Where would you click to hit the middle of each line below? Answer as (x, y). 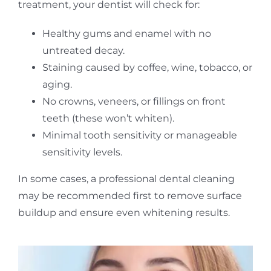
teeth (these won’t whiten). (108, 118)
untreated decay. (83, 50)
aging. (57, 84)
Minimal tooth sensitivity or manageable (139, 135)
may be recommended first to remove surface (130, 195)
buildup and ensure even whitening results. (124, 212)
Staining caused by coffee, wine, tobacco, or (147, 67)
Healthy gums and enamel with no (126, 33)
